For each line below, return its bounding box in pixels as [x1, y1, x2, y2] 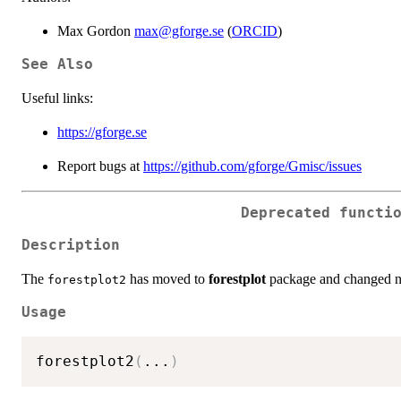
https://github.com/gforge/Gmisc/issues [143, 158, 362, 174]
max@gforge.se [134, 22, 224, 38]
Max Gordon [57, 22, 134, 38]
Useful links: [21, 90, 93, 106]
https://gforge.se [57, 124, 147, 140]
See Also [21, 55, 93, 73]
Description [21, 237, 120, 254]
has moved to [126, 271, 209, 287]
